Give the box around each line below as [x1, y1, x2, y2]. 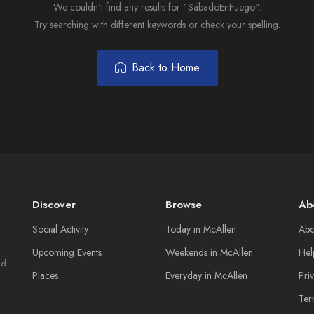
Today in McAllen [165, 222, 236, 236]
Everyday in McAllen [165, 268, 247, 282]
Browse [165, 197, 202, 212]
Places [32, 268, 58, 282]
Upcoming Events [32, 245, 102, 259]
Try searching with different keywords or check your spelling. [34, 18, 280, 32]
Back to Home [131, 60, 200, 76]
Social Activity [32, 222, 88, 236]
